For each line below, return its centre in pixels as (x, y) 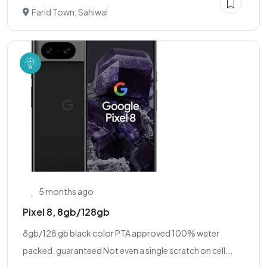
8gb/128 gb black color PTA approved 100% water (121, 233)
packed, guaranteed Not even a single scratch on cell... (128, 250)
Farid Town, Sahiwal (70, 12)
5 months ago (66, 191)
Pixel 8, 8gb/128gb (66, 212)
